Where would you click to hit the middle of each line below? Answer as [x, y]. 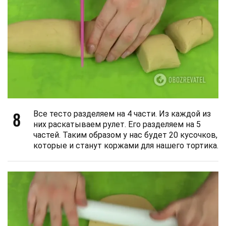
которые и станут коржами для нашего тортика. [126, 145]
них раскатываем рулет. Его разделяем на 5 [117, 124]
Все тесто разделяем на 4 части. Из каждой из [122, 114]
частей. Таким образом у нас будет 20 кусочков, [125, 135]
